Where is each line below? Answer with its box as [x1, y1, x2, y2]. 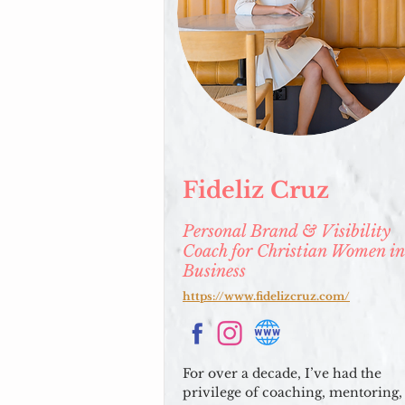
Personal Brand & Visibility [183, 221, 391, 241]
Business [183, 261, 246, 281]
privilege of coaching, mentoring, [183, 384, 402, 400]
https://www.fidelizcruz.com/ [183, 289, 350, 303]
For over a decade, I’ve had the [183, 365, 381, 381]
